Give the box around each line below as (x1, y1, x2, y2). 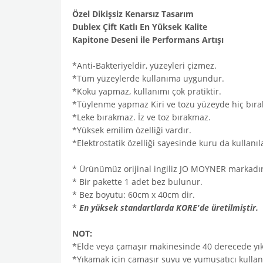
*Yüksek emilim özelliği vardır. (72, 124, 191, 136)
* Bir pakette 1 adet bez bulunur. (72, 176, 203, 187)
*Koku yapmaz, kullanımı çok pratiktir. (72, 86, 224, 97)
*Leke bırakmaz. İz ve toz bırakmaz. (72, 112, 211, 123)
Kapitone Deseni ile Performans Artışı (72, 34, 224, 45)
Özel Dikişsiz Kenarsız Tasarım (72, 8, 194, 19)
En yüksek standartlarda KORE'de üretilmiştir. (79, 202, 258, 213)
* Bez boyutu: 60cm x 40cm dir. (72, 189, 195, 200)
